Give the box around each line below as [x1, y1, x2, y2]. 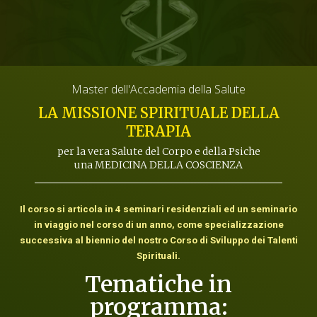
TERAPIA [126, 122, 191, 141]
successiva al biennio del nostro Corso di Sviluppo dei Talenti [19, 235, 298, 246]
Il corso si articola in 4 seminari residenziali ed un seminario [20, 204, 297, 215]
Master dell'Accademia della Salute [71, 81, 246, 98]
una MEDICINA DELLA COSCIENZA [74, 158, 243, 172]
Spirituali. [137, 250, 180, 262]
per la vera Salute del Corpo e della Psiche [57, 145, 260, 158]
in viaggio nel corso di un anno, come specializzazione [33, 219, 284, 231]
